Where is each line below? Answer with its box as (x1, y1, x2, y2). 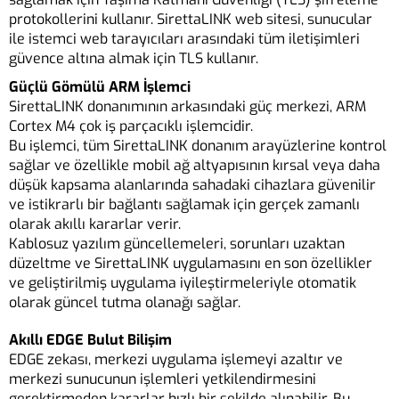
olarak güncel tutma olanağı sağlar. (9, 293, 240, 313)
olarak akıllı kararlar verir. (9, 215, 181, 234)
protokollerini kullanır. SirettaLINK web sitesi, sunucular (9, 10, 372, 29)
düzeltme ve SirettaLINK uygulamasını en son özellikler (9, 254, 372, 273)
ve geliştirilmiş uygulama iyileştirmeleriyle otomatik (9, 273, 356, 293)
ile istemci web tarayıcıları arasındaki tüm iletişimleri (9, 29, 360, 49)
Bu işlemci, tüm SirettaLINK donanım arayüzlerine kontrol (9, 136, 387, 156)
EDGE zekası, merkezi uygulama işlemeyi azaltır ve (9, 350, 343, 370)
